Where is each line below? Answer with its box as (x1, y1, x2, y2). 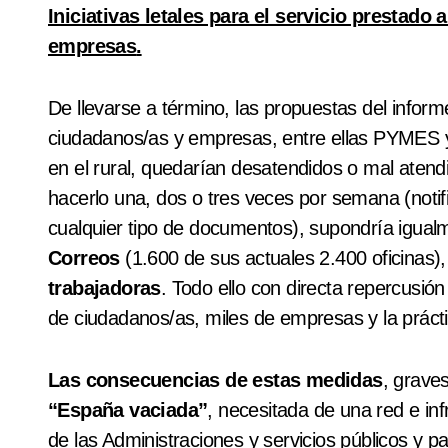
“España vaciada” (48, 399, 208, 422)
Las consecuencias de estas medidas (48, 369, 383, 392)
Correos (48, 247, 120, 270)
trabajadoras (48, 277, 161, 300)
